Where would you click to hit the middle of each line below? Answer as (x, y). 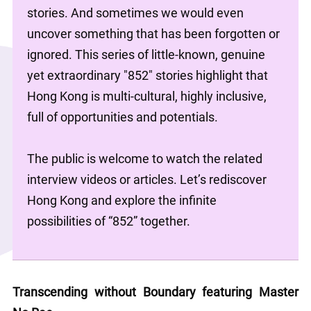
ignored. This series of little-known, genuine (146, 54)
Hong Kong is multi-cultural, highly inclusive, (146, 96)
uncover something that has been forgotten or (153, 34)
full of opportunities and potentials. (122, 117)
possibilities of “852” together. (108, 221)
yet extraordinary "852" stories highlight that (147, 75)
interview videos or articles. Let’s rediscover (146, 179)
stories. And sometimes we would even (135, 13)
